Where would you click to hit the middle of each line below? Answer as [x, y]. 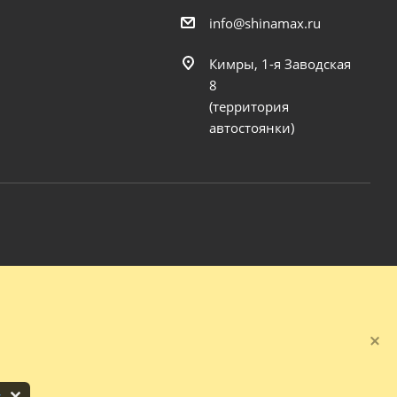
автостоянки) [251, 127]
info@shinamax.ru [265, 23]
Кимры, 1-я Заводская [280, 63]
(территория [249, 106]
